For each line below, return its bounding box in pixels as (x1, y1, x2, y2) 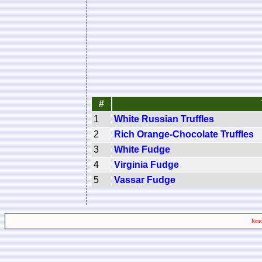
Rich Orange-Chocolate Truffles (114, 129, 254, 139)
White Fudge (114, 144, 170, 154)
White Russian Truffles (114, 113, 214, 124)
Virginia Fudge (114, 159, 179, 170)
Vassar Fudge (114, 174, 175, 185)
